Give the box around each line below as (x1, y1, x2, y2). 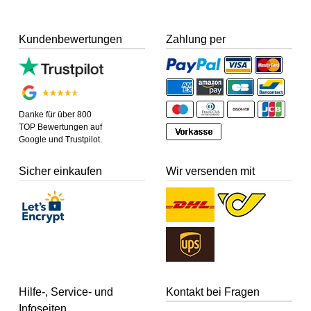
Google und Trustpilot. (19, 134, 103, 144)
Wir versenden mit (166, 165, 255, 177)
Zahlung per (166, 33, 226, 46)
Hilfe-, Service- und (19, 286, 114, 299)
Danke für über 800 (19, 109, 92, 119)
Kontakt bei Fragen (166, 286, 260, 299)
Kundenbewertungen (19, 33, 123, 46)
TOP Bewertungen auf (19, 121, 103, 132)
